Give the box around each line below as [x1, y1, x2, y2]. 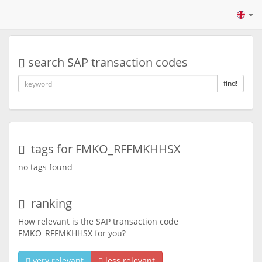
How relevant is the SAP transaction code [18, 216, 178, 227]
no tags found [18, 161, 73, 173]
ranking [25, 195, 72, 211]
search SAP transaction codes [25, 54, 188, 70]
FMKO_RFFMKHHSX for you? [18, 227, 126, 239]
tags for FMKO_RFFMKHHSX [25, 141, 181, 157]
